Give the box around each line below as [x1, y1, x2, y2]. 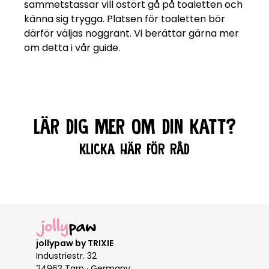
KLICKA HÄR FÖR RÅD [79, 139, 190, 158]
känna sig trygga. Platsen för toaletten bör [24, 12, 225, 26]
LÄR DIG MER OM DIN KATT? [33, 113, 236, 139]
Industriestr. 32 [36, 250, 97, 262]
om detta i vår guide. [24, 41, 120, 55]
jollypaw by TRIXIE [36, 237, 113, 250]
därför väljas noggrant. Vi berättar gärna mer [24, 26, 239, 40]
